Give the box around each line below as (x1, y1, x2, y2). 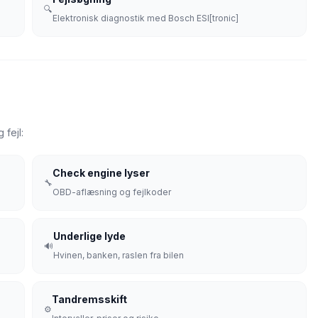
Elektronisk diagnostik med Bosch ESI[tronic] (53, 13, 238, 23)
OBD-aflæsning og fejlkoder (53, 187, 171, 197)
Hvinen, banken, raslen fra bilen (53, 250, 184, 261)
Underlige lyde (53, 230, 126, 242)
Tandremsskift (52, 293, 127, 305)
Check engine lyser (53, 167, 150, 179)
